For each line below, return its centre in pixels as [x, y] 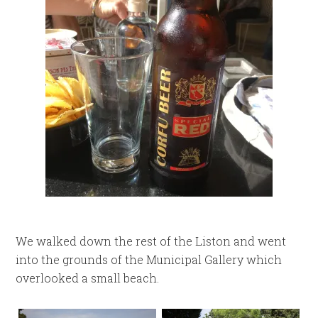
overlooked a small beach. [88, 278]
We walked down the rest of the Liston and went [151, 241]
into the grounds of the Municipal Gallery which [149, 259]
